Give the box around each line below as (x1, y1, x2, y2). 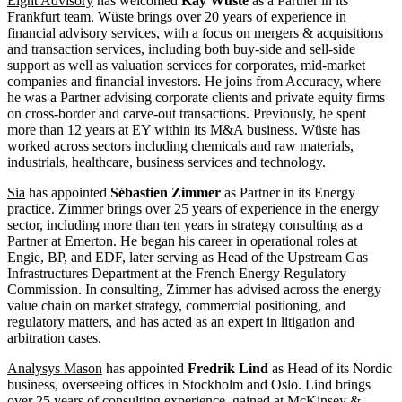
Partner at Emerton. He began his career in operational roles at (7, 233, 357, 249)
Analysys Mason (7, 361, 102, 377)
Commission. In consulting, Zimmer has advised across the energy (7, 282, 381, 298)
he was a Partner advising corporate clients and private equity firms (7, 90, 385, 106)
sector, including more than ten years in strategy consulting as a (7, 217, 363, 233)
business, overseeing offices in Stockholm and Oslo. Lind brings (7, 377, 371, 393)
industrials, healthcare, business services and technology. (7, 154, 326, 170)
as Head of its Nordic (268, 361, 392, 377)
